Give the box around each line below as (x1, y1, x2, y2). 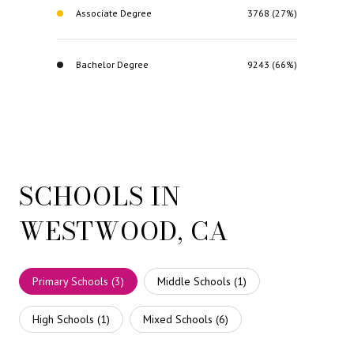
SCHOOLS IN (19, 176, 181, 216)
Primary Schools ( (32, 273, 115, 288)
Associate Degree (76, 6, 152, 19)
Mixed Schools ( (143, 311, 219, 326)
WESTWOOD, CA (19, 211, 229, 250)
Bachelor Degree (76, 58, 149, 70)
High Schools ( (32, 311, 100, 326)
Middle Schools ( (157, 273, 237, 288)
